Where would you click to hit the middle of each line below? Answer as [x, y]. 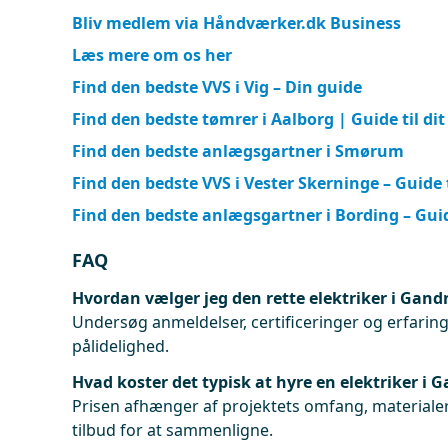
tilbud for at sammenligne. [172, 430]
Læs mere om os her [152, 55]
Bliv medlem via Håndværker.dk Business [236, 23]
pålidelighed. [120, 346]
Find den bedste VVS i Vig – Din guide [217, 87]
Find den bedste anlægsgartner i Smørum [238, 151]
